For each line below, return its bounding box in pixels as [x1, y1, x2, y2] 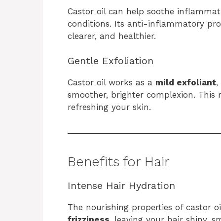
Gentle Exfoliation [68, 55, 153, 67]
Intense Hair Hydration [68, 180, 175, 192]
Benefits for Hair [68, 154, 170, 170]
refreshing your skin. [68, 102, 151, 112]
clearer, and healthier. [68, 31, 156, 41]
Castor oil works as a [68, 77, 155, 88]
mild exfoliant [155, 77, 216, 88]
